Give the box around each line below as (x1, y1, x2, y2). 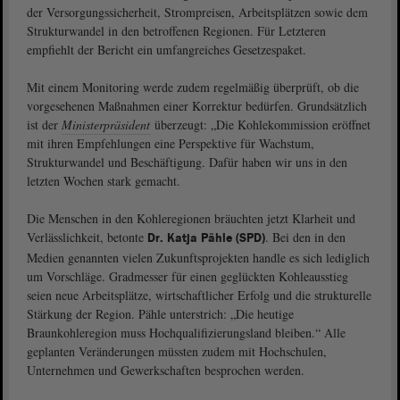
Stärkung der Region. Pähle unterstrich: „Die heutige (27, 305, 294, 323)
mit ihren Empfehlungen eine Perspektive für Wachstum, (27, 135, 314, 153)
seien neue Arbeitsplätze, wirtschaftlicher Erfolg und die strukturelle (27, 287, 371, 304)
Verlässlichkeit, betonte (27, 229, 147, 246)
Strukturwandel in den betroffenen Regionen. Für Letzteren (27, 22, 326, 40)
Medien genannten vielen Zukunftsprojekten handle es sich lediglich (27, 249, 370, 267)
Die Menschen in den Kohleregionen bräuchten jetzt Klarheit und (27, 210, 355, 228)
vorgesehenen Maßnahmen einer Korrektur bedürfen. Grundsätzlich (27, 97, 367, 115)
